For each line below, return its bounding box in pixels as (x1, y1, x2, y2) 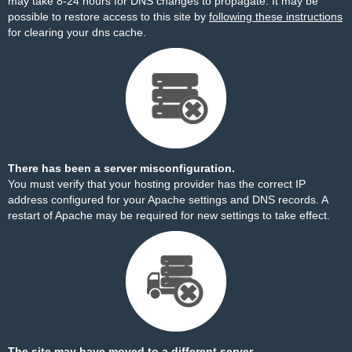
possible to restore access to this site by (8, 10, 209, 23)
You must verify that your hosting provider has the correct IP (8, 178, 306, 190)
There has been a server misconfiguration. (8, 162, 235, 174)
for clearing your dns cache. (8, 26, 146, 38)
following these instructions (209, 10, 343, 23)
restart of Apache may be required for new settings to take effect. (8, 209, 330, 222)
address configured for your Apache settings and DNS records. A (8, 193, 328, 206)
